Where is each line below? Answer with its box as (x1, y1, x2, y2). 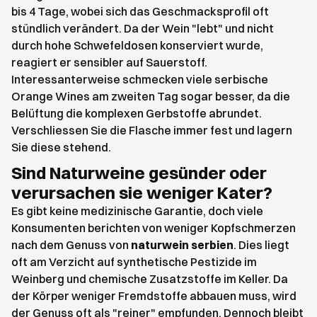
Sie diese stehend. (11, 140, 111, 155)
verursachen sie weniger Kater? (11, 182, 272, 204)
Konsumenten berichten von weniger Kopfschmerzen (11, 221, 296, 236)
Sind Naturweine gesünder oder (11, 162, 267, 184)
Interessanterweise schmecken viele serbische (11, 72, 268, 87)
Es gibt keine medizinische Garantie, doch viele (11, 204, 263, 219)
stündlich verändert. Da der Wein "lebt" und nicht (11, 21, 274, 36)
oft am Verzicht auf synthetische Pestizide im (11, 255, 257, 270)
